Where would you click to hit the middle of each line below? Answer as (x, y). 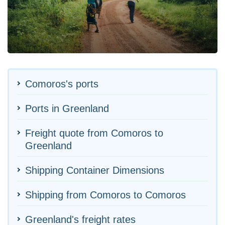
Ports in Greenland (67, 108)
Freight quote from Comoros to (94, 133)
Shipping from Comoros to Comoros (105, 195)
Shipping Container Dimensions (95, 170)
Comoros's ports (62, 84)
